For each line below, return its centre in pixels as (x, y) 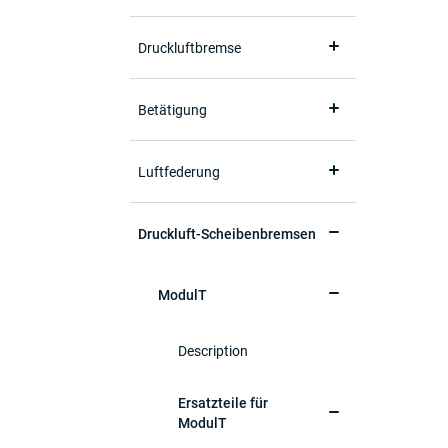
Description (213, 351)
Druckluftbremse (189, 47)
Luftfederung (179, 171)
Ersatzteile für (223, 403)
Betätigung (172, 109)
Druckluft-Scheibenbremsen (227, 233)
